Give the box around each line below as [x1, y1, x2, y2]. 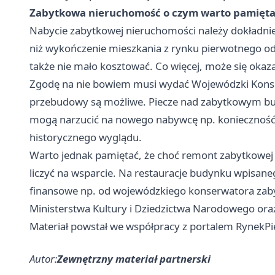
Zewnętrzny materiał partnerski [57, 252, 211, 266]
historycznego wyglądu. [29, 130, 142, 145]
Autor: [29, 252, 57, 266]
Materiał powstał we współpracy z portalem [29, 219, 236, 234]
